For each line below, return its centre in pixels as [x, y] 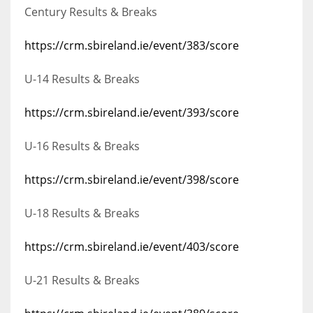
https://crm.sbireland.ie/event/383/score [132, 46]
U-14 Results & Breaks [82, 79]
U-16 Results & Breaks [82, 146]
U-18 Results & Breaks [82, 213]
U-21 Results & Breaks [82, 281]
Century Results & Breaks [91, 12]
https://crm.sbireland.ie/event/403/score [132, 247]
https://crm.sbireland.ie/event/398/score [132, 180]
